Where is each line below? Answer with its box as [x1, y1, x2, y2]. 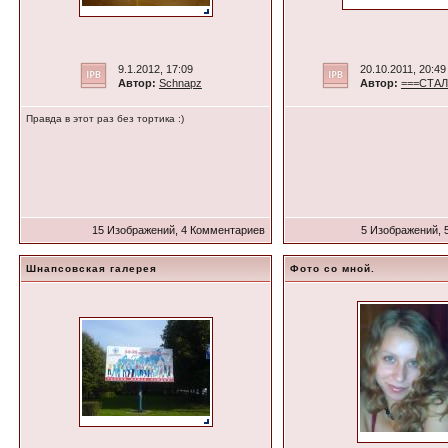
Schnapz [158, 77, 202, 89]
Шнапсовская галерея [26, 263, 158, 274]
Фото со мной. [290, 263, 376, 274]
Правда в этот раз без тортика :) [26, 113, 185, 124]
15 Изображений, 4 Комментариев [89, 224, 266, 236]
